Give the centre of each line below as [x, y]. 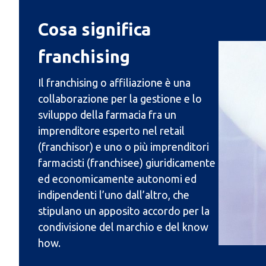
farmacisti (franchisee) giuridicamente [127, 163]
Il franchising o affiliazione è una [114, 83]
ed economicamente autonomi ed [117, 179]
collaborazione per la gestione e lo [120, 99]
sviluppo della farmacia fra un [107, 115]
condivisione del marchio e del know [123, 227]
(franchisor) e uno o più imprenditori [123, 147]
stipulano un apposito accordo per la [124, 211]
